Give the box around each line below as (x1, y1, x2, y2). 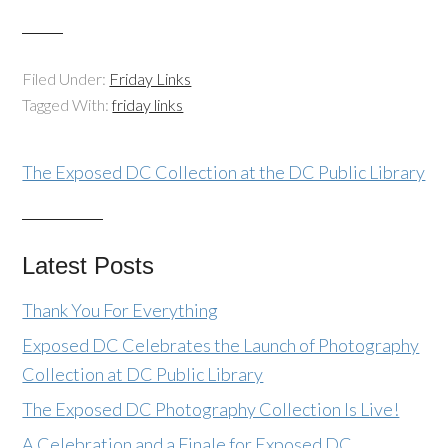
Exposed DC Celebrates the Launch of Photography (22, 334, 420, 356)
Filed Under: (22, 69, 110, 88)
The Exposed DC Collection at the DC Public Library (22, 161, 426, 183)
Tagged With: (22, 95, 113, 114)
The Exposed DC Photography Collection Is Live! (22, 398, 400, 420)
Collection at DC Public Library (22, 363, 264, 385)
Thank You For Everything (22, 299, 219, 321)
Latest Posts (22, 252, 155, 279)
